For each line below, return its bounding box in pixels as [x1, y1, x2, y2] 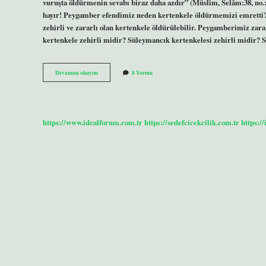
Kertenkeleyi [97, 76, 128, 85]
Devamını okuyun [55, 68, 98, 77]
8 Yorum [132, 68, 153, 77]
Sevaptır [97, 93, 118, 102]
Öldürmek [97, 84, 122, 93]
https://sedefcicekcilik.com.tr [144, 116, 239, 128]
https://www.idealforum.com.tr [43, 116, 142, 128]
